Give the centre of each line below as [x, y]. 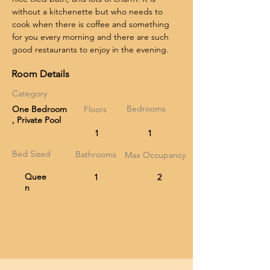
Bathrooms [96, 154]
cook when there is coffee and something [92, 24]
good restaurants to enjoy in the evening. [90, 49]
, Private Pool [36, 120]
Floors [95, 109]
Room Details [40, 74]
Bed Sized [31, 154]
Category [30, 93]
